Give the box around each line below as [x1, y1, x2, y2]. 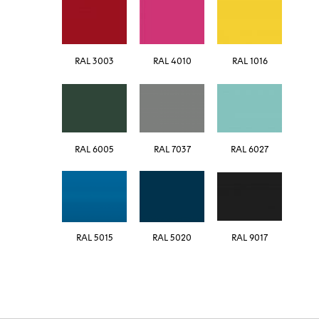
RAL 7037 [153, 145, 191, 155]
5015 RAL [93, 234, 113, 243]
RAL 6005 [75, 145, 115, 155]
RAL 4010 [152, 57, 192, 66]
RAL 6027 [231, 145, 269, 155]
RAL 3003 [75, 57, 115, 66]
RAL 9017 [231, 234, 268, 243]
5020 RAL [170, 234, 192, 243]
